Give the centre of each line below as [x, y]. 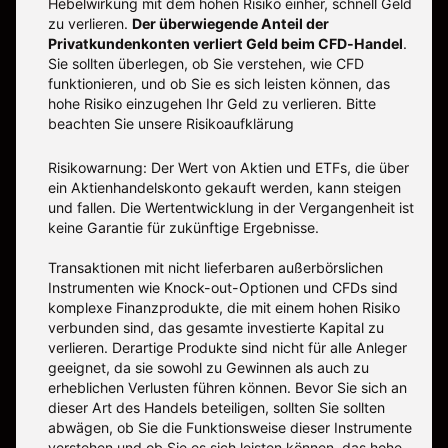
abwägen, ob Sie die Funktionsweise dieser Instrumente [230, 428]
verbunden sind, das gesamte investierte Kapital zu [216, 328]
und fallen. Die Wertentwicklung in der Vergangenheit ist [231, 208]
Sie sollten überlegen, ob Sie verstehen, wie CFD [206, 64]
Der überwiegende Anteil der [230, 24]
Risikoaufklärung [240, 124]
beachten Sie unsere [117, 124]
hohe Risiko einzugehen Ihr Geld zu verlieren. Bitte [212, 104]
